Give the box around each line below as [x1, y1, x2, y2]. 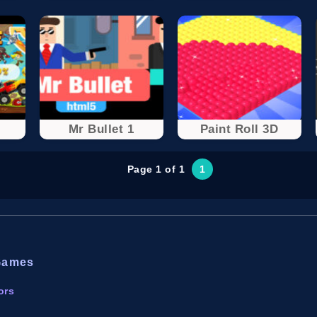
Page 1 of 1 [127, 163, 185, 175]
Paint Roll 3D [200, 122, 279, 136]
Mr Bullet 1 [68, 122, 134, 136]
